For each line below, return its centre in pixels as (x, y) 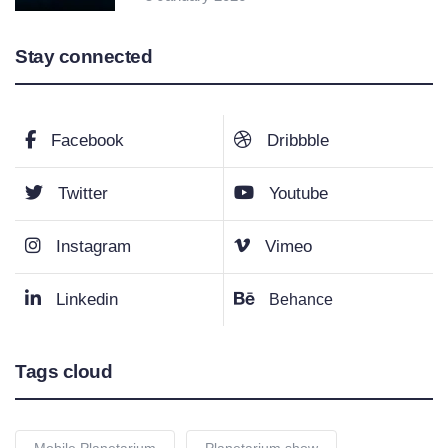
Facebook (87, 140)
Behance (301, 299)
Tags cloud (63, 371)
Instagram (93, 246)
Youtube (298, 193)
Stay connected (83, 56)
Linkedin (87, 299)
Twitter (83, 193)
